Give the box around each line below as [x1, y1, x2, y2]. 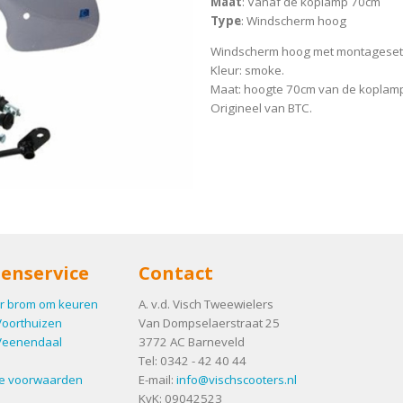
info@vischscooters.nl [176, 371, 297, 388]
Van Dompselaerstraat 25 [139, 314, 280, 331]
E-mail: [139, 371, 176, 388]
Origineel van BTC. [210, 100, 312, 117]
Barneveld [188, 333, 245, 350]
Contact [139, 261, 213, 286]
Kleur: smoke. [210, 62, 284, 79]
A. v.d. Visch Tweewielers [139, 295, 273, 312]
